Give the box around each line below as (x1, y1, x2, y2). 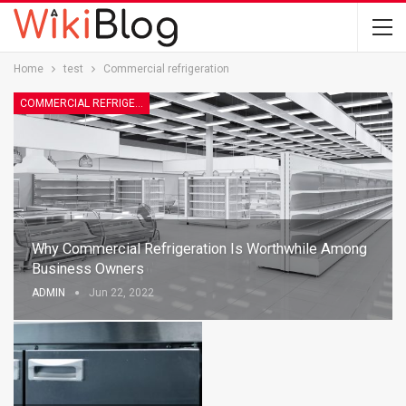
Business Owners (32, 259, 144, 277)
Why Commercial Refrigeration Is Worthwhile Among (32, 239, 367, 257)
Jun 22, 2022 (89, 285, 154, 299)
